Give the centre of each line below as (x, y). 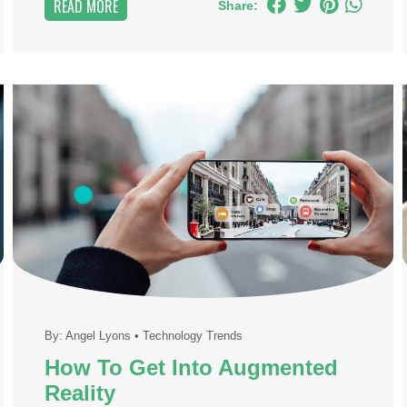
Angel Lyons (98, 336)
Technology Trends (192, 336)
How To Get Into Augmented (191, 368)
